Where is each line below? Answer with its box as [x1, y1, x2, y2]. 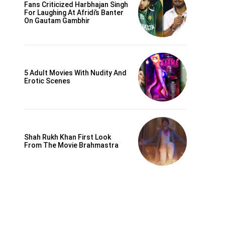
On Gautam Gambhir [24, 17, 90, 25]
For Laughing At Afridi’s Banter [24, 9, 124, 17]
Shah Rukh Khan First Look [24, 133, 111, 142]
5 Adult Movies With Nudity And [24, 69, 127, 77]
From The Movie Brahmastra [24, 141, 119, 150]
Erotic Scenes [24, 77, 70, 85]
